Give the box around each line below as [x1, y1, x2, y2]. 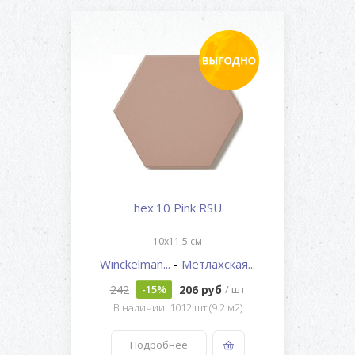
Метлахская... [181, 256, 255, 273]
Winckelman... [100, 256, 174, 273]
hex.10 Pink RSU [133, 200, 222, 216]
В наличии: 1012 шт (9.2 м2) [113, 300, 242, 315]
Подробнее [129, 338, 188, 353]
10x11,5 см [153, 235, 202, 249]
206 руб [178, 281, 225, 297]
